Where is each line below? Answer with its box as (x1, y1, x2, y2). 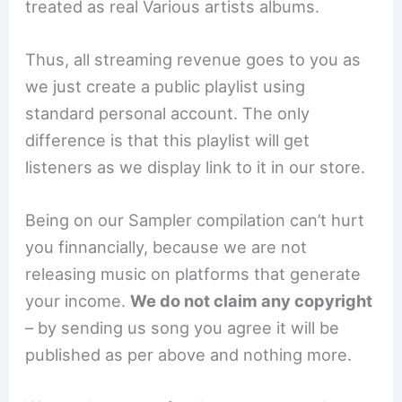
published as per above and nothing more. (25, 344, 353, 364)
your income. (25, 290, 131, 310)
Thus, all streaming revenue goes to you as (25, 48, 362, 69)
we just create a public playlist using (25, 75, 306, 96)
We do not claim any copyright (130, 290, 373, 310)
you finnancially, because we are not (25, 236, 308, 257)
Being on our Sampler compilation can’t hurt (25, 209, 365, 230)
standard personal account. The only (25, 102, 310, 123)
